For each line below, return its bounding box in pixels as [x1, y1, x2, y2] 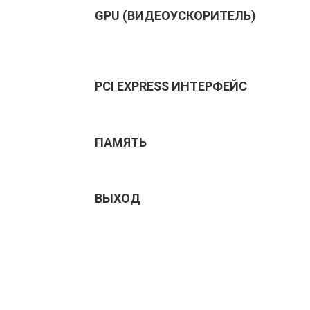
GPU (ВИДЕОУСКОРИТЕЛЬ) [95, 8, 256, 23]
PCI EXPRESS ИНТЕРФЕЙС [95, 79, 247, 93]
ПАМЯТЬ [95, 135, 147, 149]
